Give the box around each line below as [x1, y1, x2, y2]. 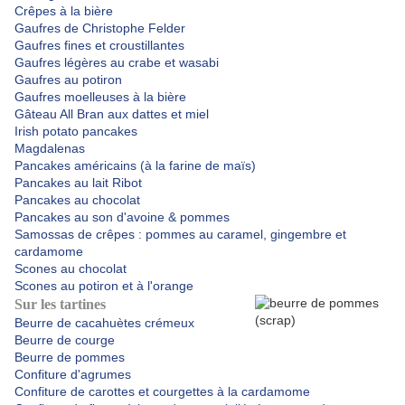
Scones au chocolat [14, 261, 127, 277]
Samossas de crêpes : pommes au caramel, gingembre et [14, 227, 346, 242]
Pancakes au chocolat [14, 193, 140, 208]
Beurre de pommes [14, 350, 125, 365]
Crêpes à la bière [14, 4, 113, 19]
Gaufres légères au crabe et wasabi [14, 55, 219, 71]
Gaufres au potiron [14, 72, 122, 88]
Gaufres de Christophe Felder [14, 21, 185, 36]
